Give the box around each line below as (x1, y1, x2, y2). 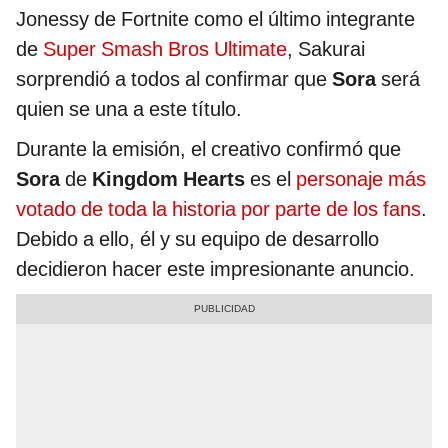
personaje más (296, 167, 426, 192)
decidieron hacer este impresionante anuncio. (16, 257, 415, 282)
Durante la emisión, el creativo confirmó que (16, 137, 401, 162)
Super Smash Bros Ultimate (43, 37, 287, 62)
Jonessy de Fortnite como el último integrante (16, 7, 415, 32)
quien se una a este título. (16, 97, 242, 122)
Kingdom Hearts (92, 167, 245, 192)
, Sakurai (287, 37, 365, 62)
